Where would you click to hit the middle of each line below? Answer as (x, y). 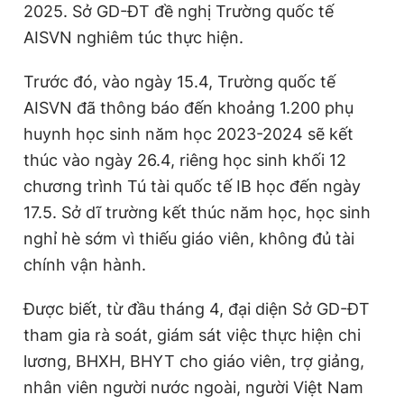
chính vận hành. (85, 265)
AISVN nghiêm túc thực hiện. (133, 37)
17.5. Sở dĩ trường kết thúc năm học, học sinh (197, 212)
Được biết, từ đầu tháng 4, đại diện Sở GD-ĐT (197, 309)
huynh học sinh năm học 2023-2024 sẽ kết (188, 134)
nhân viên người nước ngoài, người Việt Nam (193, 387)
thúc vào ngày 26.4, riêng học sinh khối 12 (185, 160)
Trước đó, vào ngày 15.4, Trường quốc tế (179, 82)
